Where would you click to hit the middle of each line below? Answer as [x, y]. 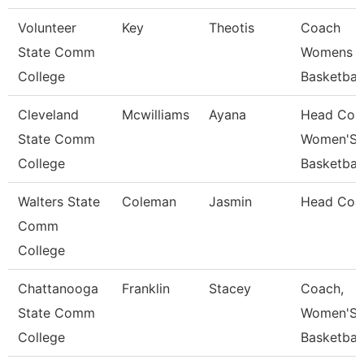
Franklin [146, 288]
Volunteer [47, 28]
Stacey [230, 288]
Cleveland [48, 115]
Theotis [232, 28]
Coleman [149, 201]
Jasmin [230, 201]
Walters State [59, 201]
